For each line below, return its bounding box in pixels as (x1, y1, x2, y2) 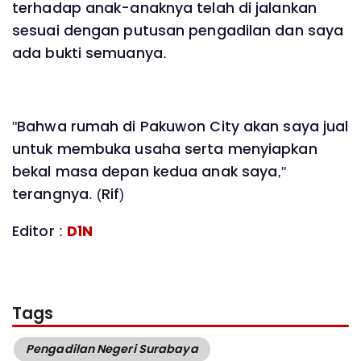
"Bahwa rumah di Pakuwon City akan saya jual (12, 117, 349, 137)
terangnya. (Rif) (12, 185, 125, 205)
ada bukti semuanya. (12, 44, 172, 64)
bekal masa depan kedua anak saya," (12, 162, 287, 182)
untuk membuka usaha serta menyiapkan (12, 139, 317, 160)
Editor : (12, 222, 67, 241)
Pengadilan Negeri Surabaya (26, 340, 198, 357)
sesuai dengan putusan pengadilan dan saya (12, 21, 344, 41)
